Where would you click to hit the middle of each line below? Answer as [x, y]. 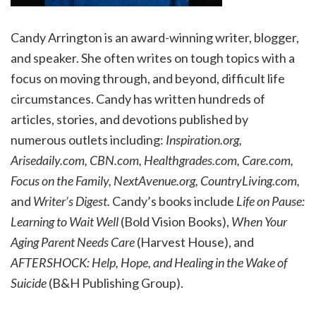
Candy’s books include [172, 201]
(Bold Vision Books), [176, 222]
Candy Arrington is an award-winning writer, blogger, [155, 38]
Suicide [30, 283]
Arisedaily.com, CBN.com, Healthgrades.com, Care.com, [152, 160]
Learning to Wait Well [66, 222]
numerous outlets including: [88, 140]
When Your [259, 222]
